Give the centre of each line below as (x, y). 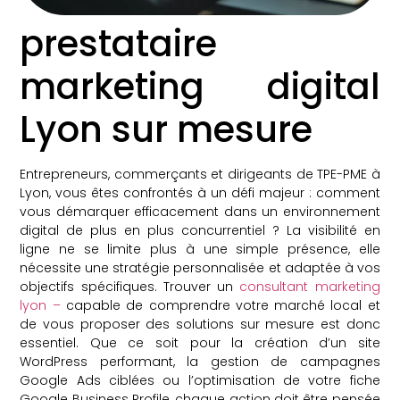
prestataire (119, 43)
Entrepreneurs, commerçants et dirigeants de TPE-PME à (200, 174)
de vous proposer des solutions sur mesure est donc (200, 324)
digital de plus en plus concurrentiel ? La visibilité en (200, 230)
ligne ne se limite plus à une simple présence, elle (200, 249)
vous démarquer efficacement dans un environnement (200, 211)
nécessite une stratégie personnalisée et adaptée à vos (200, 267)
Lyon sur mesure (167, 129)
